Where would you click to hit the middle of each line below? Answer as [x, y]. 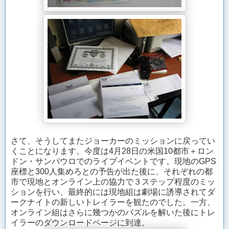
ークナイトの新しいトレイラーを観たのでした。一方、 [113, 202]
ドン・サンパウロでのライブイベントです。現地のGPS [113, 162]
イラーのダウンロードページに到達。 [80, 223]
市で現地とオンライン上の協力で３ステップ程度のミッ [113, 182]
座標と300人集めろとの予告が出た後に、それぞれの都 [112, 172]
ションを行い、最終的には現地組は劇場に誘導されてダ [113, 192]
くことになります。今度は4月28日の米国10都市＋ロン [112, 151]
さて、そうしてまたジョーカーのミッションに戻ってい [113, 141]
